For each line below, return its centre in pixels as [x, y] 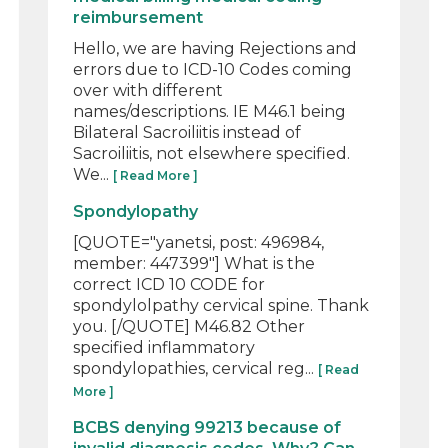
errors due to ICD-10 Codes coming [213, 69]
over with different [148, 90]
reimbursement [138, 17]
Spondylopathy [136, 211]
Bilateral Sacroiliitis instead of [187, 132]
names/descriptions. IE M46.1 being [210, 111]
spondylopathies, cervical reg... [196, 368]
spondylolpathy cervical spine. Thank [221, 305]
